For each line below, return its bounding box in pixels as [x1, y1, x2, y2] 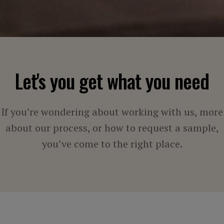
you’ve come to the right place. [41, 137, 182, 150]
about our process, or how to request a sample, [5, 121, 219, 134]
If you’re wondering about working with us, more [1, 105, 223, 118]
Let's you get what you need [14, 66, 209, 95]
